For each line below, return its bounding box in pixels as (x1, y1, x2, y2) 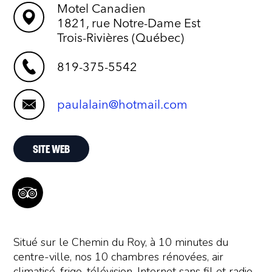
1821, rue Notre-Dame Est (57, 16, 201, 31)
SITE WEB (33, 144, 70, 157)
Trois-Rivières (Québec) (57, 30, 185, 46)
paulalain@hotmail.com (57, 97, 188, 112)
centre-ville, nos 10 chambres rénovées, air (13, 250, 224, 265)
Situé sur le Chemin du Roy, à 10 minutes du (13, 235, 229, 250)
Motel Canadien (57, 1, 146, 16)
